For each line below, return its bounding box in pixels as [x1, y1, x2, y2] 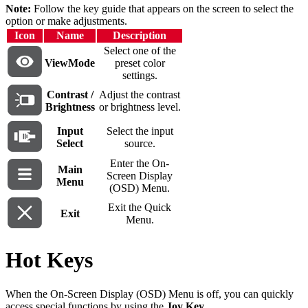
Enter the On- [110, 157, 169, 169]
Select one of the [103, 44, 176, 56]
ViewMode [45, 56, 95, 69]
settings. [122, 69, 157, 81]
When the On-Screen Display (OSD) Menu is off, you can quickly [5, 287, 294, 300]
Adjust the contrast [99, 88, 180, 100]
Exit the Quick [108, 201, 171, 213]
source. [124, 137, 155, 149]
